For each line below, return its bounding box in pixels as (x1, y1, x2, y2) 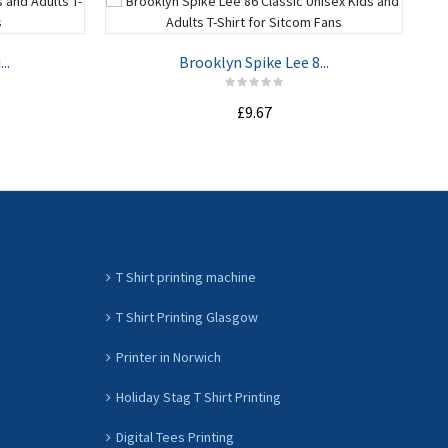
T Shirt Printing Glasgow (116, 308, 258, 326)
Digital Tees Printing (116, 428, 234, 446)
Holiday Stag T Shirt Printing (116, 388, 281, 406)
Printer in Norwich (116, 348, 221, 366)
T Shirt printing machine (116, 268, 256, 286)
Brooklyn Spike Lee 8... (179, 52, 329, 72)
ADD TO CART (190, 142, 318, 167)
